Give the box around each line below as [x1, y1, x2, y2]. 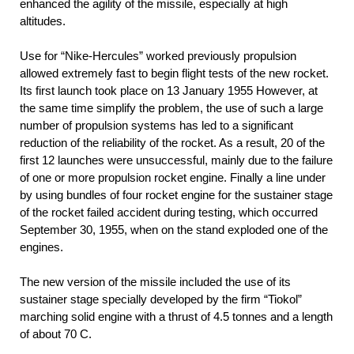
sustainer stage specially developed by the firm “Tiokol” [20, 292, 302, 306]
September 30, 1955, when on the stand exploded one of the [20, 222, 328, 236]
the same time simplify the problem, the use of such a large [20, 100, 323, 115]
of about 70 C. [20, 326, 92, 341]
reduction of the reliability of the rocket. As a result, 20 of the [20, 135, 325, 149]
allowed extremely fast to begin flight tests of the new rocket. [20, 66, 329, 80]
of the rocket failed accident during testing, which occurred [20, 205, 318, 219]
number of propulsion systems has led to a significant [20, 118, 293, 132]
